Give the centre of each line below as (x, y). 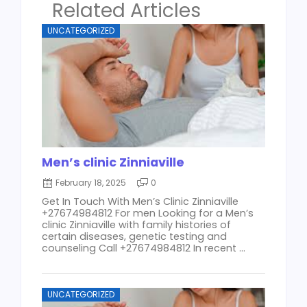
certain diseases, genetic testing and (134, 237)
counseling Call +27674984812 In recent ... (144, 248)
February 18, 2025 (91, 183)
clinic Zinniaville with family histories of (136, 225)
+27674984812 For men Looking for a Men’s (148, 213)
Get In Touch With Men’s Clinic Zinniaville (140, 202)
